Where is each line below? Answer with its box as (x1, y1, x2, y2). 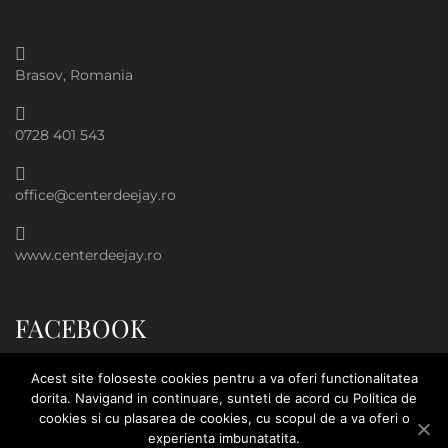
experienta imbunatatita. (148, 430, 300, 446)
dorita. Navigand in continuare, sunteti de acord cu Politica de (31, 390, 417, 406)
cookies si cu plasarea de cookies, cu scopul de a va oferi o (38, 410, 410, 426)
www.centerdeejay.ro (15, 245, 162, 264)
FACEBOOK (15, 310, 146, 344)
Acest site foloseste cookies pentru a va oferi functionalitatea (30, 370, 418, 386)
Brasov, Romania (15, 65, 133, 84)
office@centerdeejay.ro (15, 185, 176, 204)
